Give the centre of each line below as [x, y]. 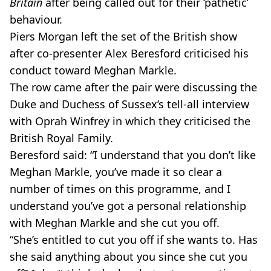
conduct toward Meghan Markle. [95, 70]
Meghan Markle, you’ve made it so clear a [116, 172]
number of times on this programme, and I [120, 189]
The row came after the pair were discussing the [133, 87]
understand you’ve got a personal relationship [128, 206]
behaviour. [38, 19]
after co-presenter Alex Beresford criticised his [129, 53]
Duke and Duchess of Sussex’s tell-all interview [129, 104]
